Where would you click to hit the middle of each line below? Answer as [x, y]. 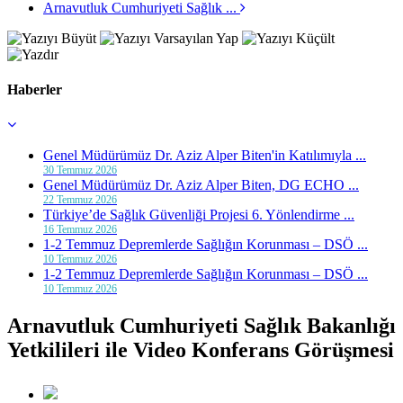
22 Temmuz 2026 [80, 200]
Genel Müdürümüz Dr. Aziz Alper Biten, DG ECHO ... [201, 185]
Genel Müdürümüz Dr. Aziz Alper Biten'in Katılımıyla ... [205, 156]
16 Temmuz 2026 [80, 230]
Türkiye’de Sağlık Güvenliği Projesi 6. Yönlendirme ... [199, 215]
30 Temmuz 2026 [80, 170]
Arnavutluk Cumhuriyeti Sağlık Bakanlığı [201, 326]
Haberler [35, 89]
